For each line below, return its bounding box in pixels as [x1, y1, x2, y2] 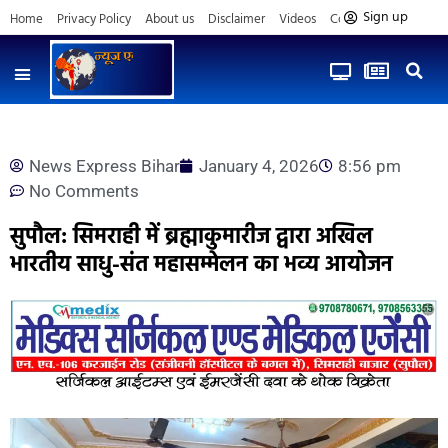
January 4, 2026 [199, 155, 319, 176]
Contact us [330, 9, 389, 30]
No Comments [29, 180, 139, 201]
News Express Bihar [29, 155, 180, 176]
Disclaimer [208, 9, 265, 30]
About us [145, 9, 194, 30]
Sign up [362, 6, 408, 29]
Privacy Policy [57, 9, 131, 30]
